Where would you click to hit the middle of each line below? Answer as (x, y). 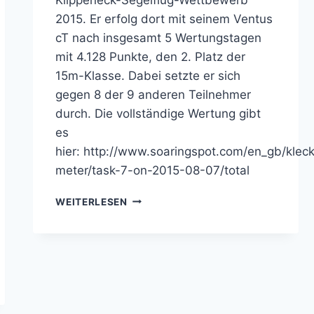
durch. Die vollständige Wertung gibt (158, 113)
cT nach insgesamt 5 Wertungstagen (159, 37)
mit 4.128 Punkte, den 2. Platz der (151, 56)
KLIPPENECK (158, 198)
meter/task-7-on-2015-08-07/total (156, 170)
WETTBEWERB (163, 213)
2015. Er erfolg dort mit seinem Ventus (164, 19)
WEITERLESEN (91, 202)
